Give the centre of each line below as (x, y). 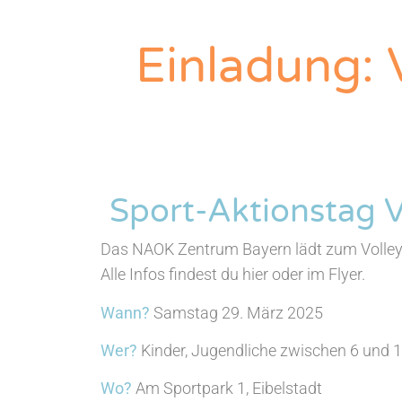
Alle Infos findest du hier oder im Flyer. (235, 275)
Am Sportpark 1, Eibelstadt (229, 389)
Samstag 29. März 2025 (238, 312)
